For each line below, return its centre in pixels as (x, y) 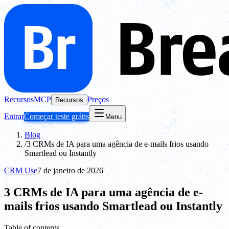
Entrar (14, 116)
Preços (98, 99)
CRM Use (21, 170)
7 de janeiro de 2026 (70, 170)
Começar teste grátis (56, 116)
